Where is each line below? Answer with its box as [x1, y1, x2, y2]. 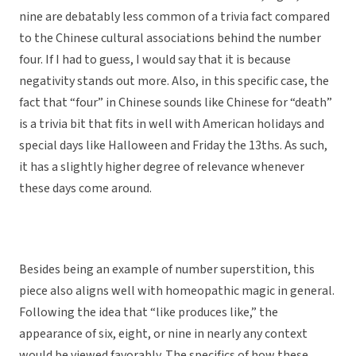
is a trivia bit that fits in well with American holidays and [19, 115, 324, 133]
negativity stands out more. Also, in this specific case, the [19, 72, 329, 91]
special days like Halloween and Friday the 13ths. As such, [19, 137, 327, 155]
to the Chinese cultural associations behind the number [19, 29, 321, 48]
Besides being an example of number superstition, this [19, 261, 315, 279]
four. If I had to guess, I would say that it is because [19, 51, 291, 69]
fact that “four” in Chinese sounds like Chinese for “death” [19, 94, 332, 112]
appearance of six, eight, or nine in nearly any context [19, 325, 308, 343]
